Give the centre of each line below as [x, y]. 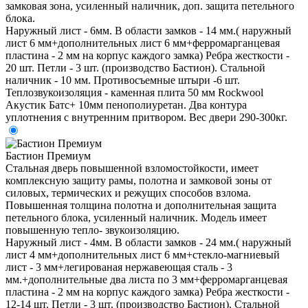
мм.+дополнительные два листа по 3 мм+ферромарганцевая [146, 279]
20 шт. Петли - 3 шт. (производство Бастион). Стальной [135, 67]
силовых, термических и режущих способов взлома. [128, 192]
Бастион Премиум [48, 155]
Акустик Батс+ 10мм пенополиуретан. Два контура [126, 104]
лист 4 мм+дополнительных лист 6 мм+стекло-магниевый [143, 254]
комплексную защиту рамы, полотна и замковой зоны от [139, 180]
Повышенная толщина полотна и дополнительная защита [141, 205]
